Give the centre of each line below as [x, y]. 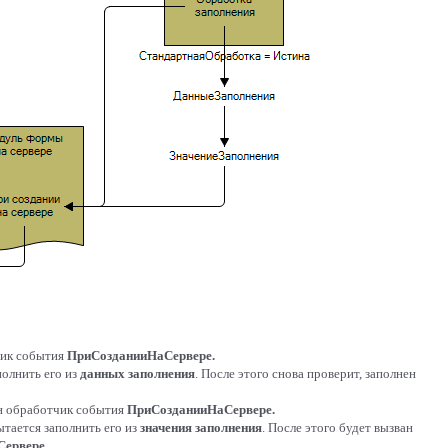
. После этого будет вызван [337, 427]
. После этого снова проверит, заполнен [305, 373]
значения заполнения [201, 427]
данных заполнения [137, 373]
